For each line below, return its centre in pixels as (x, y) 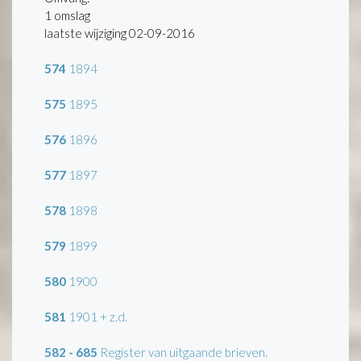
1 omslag (67, 15)
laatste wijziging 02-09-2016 (120, 33)
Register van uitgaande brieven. (183, 352)
